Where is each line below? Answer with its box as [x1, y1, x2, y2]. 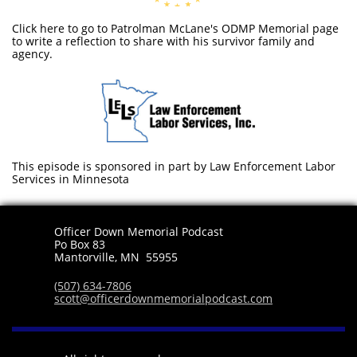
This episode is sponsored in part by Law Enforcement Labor [12, 159, 335, 174]
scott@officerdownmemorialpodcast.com [54, 291, 273, 306]
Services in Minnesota [12, 171, 129, 186]
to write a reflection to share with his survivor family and [12, 33, 315, 49]
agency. [12, 46, 62, 61]
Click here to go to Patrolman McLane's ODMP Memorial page [12, 21, 339, 36]
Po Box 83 [54, 237, 105, 252]
